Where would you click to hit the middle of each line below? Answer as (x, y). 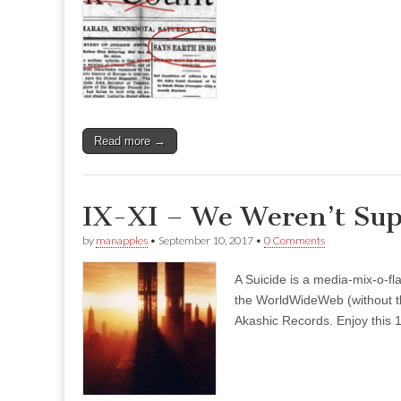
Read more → (130, 141)
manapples (122, 241)
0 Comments (294, 241)
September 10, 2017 (206, 241)
